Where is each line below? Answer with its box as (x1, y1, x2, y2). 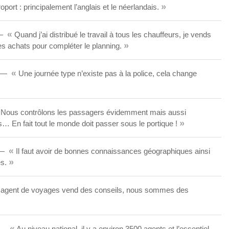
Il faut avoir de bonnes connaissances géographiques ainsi (14, 147, 210, 155)
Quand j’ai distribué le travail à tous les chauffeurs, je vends (12, 30, 211, 39)
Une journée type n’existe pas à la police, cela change (16, 69, 197, 78)
